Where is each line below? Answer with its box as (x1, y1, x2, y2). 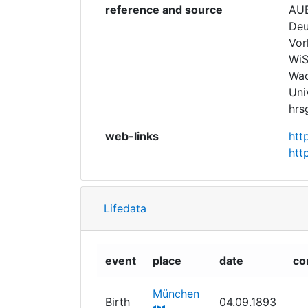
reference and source (105, 2, 223, 16)
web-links (105, 129, 159, 143)
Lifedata (104, 201, 146, 215)
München (153, 286, 199, 300)
